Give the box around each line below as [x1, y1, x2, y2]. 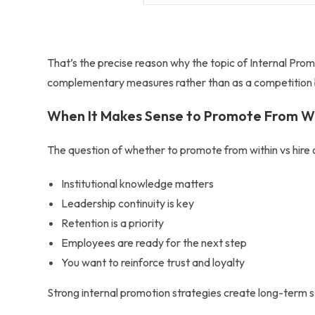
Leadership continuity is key [61, 196, 195, 210]
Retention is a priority [61, 216, 165, 230]
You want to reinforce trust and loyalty [61, 255, 245, 269]
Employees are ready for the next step [61, 236, 247, 250]
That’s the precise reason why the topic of [47, 56, 248, 70]
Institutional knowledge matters [61, 176, 214, 191]
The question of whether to [47, 143, 179, 157]
